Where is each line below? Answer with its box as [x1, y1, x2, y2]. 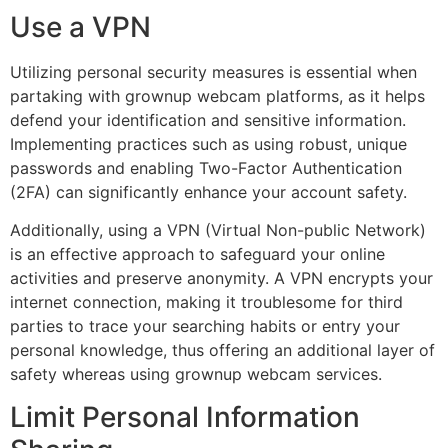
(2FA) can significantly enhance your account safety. [10, 181, 407, 202]
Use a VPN [10, 9, 151, 44]
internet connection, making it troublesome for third [10, 292, 403, 313]
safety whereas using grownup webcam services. [10, 364, 382, 385]
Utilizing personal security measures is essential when [10, 61, 417, 82]
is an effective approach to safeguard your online [10, 244, 385, 265]
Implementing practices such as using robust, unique [10, 133, 407, 154]
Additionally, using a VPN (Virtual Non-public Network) [10, 220, 426, 241]
